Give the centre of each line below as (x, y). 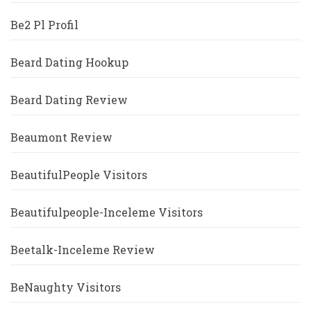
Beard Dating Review (69, 99)
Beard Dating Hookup (69, 62)
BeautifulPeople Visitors (79, 174)
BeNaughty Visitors (66, 287)
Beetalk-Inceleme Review (83, 249)
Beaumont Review (61, 137)
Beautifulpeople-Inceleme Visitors (107, 212)
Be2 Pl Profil (44, 24)
